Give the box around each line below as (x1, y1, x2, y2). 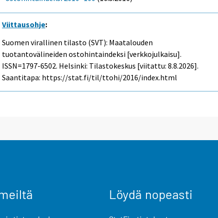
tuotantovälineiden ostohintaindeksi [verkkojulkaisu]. (2, 49, 182, 59)
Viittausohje (2, 19, 46, 30)
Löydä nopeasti (109, 186, 193, 201)
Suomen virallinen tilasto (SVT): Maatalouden (2, 37, 153, 48)
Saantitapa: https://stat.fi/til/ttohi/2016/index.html (2, 73, 178, 83)
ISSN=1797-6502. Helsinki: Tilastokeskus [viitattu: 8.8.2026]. (2, 61, 199, 71)
